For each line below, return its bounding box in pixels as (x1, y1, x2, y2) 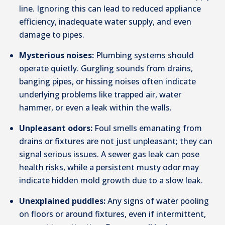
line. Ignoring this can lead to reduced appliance (19, 3, 201, 15)
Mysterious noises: (19, 50, 94, 61)
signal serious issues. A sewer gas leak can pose (19, 149, 200, 160)
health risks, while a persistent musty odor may (19, 162, 199, 173)
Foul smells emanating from (94, 123, 202, 134)
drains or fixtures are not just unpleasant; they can (19, 136, 213, 147)
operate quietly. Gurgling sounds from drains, (19, 63, 193, 74)
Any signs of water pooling (107, 195, 209, 207)
